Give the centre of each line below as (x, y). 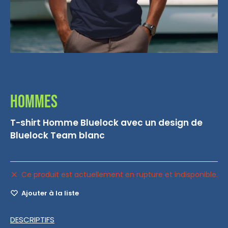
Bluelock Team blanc (58, 135)
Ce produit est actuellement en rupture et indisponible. (120, 175)
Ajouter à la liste (50, 193)
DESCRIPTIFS (32, 220)
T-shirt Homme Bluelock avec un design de (106, 123)
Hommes (34, 102)
